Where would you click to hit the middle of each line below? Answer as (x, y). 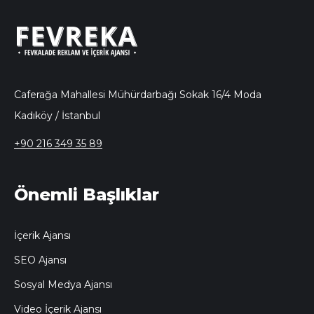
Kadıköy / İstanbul (57, 115)
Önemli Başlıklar (87, 194)
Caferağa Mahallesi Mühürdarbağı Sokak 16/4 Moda (138, 94)
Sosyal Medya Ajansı (63, 284)
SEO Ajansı (40, 260)
